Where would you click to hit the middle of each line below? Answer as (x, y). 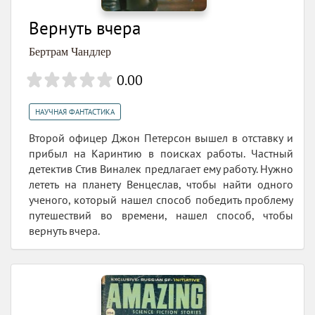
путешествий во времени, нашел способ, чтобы (161, 216)
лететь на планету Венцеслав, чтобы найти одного (161, 185)
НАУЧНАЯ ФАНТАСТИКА (75, 112)
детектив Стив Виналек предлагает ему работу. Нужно (161, 169)
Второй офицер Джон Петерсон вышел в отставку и (161, 138)
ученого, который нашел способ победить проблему (161, 200)
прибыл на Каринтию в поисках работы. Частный (161, 154)
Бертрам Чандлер (70, 52)
